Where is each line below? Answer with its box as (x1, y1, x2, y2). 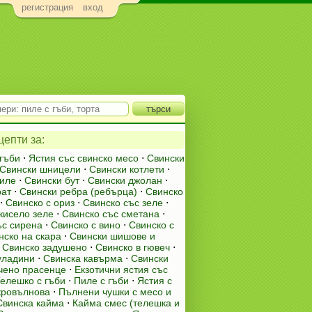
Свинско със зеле (83, 197, 163, 208)
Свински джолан (88, 175, 162, 186)
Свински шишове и (70, 231, 155, 242)
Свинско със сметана (62, 208, 159, 219)
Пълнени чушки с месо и (58, 286, 171, 297)
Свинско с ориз (6, 197, 75, 208)
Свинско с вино (51, 219, 120, 231)
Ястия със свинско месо (29, 153, 139, 164)
